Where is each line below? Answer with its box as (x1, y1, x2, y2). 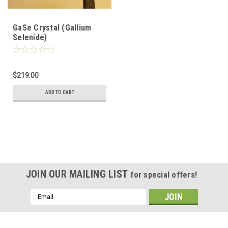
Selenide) (13, 32, 47, 42)
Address (30, 200, 58, 209)
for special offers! (130, 169, 197, 180)
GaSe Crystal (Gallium (13, 22, 92, 33)
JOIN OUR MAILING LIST (25, 167, 131, 180)
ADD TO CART (45, 89, 74, 95)
